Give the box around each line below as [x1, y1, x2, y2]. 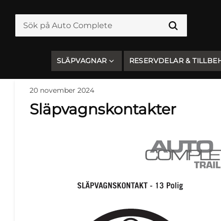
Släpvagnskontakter [30, 100, 176, 118]
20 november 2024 [30, 86, 94, 95]
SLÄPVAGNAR [56, 56, 107, 65]
